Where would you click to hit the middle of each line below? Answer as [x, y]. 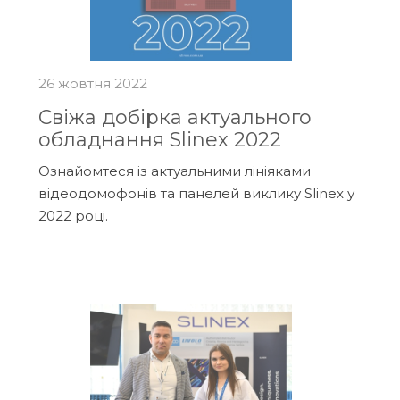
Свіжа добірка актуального [175, 117]
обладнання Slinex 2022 [159, 139]
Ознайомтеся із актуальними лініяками [174, 171]
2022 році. [73, 215]
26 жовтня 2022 [92, 83]
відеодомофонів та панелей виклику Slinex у [196, 193]
